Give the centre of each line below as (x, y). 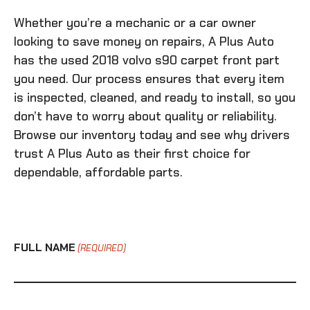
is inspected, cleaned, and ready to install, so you (155, 97)
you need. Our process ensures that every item (149, 79)
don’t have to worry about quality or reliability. (145, 116)
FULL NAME (45, 247)
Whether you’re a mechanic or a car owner (135, 22)
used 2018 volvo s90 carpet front (158, 60)
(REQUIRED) (102, 248)
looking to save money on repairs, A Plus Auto (144, 41)
